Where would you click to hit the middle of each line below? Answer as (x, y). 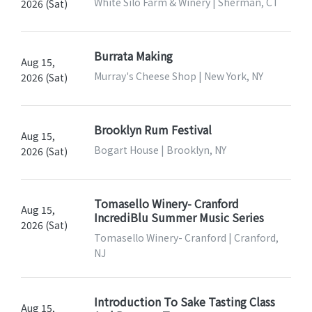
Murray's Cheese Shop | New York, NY (178, 76)
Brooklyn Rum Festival (153, 129)
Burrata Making (133, 55)
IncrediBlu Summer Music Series (179, 217)
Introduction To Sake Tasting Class (184, 301)
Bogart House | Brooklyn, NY (160, 149)
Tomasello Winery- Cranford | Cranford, (186, 237)
